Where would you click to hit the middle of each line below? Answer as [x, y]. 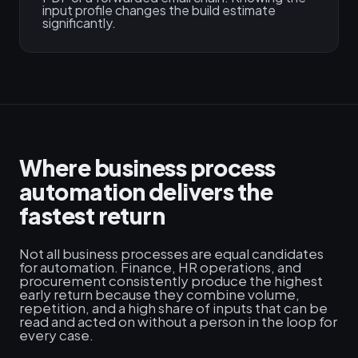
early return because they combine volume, [159, 294]
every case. [56, 335]
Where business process [147, 167]
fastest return [92, 215]
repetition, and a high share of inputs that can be [173, 308]
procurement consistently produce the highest [171, 280]
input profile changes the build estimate [159, 10]
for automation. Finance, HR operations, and [160, 267]
